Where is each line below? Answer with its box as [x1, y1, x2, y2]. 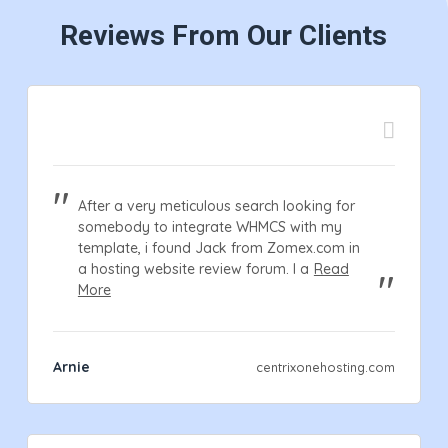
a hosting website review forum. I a [77, 259, 309, 278]
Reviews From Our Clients [60, 18, 388, 52]
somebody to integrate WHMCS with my [77, 217, 342, 236]
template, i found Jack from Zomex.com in [77, 238, 360, 257]
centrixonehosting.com [256, 358, 396, 375]
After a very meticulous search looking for [77, 196, 355, 215]
